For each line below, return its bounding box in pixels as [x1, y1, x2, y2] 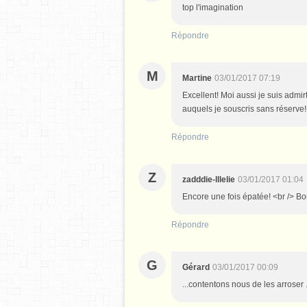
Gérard [182, 262, 210, 272]
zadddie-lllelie [182, 175, 235, 184]
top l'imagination [182, 3, 243, 12]
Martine [182, 73, 212, 83]
